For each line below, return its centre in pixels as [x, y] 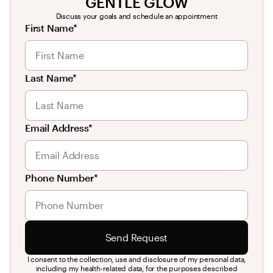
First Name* [51, 28]
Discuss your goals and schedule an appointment [136, 16]
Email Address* [59, 128]
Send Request [136, 238]
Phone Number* [62, 178]
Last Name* [51, 78]
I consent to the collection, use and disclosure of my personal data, [136, 259]
